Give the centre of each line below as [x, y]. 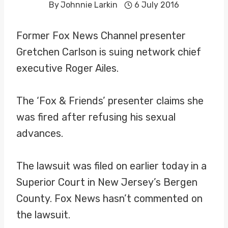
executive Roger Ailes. [67, 68]
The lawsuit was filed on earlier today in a [111, 166]
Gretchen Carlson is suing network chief [109, 52]
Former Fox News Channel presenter [101, 36]
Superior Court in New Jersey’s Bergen [107, 182]
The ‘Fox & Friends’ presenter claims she [110, 101]
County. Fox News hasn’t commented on [109, 198]
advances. [40, 133]
